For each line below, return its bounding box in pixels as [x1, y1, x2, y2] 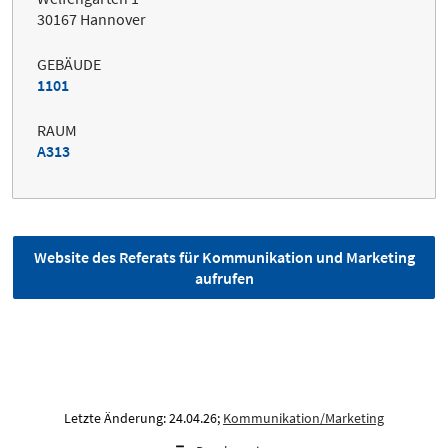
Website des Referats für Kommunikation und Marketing [33, 247, 415, 268]
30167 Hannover [37, 9, 146, 30]
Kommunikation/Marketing [223, 409, 384, 428]
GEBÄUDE [37, 54, 101, 75]
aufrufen [194, 268, 254, 289]
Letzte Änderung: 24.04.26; [64, 409, 223, 428]
